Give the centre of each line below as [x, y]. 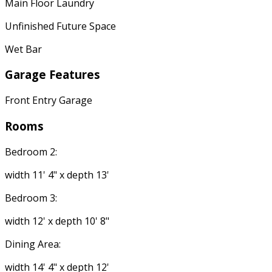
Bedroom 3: [31, 198]
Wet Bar [23, 49]
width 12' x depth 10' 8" [57, 221]
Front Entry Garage [49, 100]
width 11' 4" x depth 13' [57, 175]
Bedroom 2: [31, 151]
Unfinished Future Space [60, 26]
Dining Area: [33, 244]
